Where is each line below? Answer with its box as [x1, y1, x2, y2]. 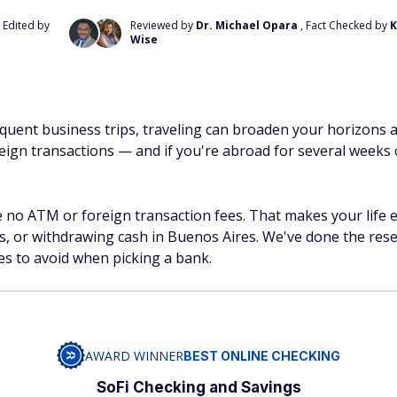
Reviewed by [129, 18, 196, 33]
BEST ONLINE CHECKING [183, 347, 340, 363]
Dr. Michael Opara [195, 18, 298, 33]
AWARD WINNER [85, 346, 183, 364]
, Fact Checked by [300, 18, 390, 33]
